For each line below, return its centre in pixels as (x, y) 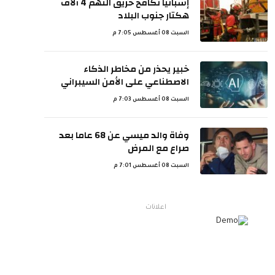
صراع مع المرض (158, 148)
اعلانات (156, 207)
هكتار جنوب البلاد (153, 16)
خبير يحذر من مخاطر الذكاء (136, 69)
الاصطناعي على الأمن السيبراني (125, 82)
